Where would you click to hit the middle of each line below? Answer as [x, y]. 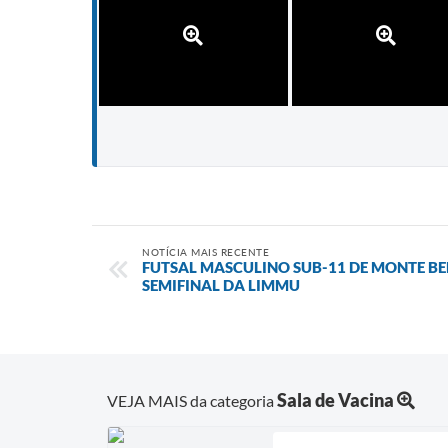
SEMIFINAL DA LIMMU [221, 285]
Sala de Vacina [335, 400]
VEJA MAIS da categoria [192, 401]
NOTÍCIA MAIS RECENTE [205, 252]
